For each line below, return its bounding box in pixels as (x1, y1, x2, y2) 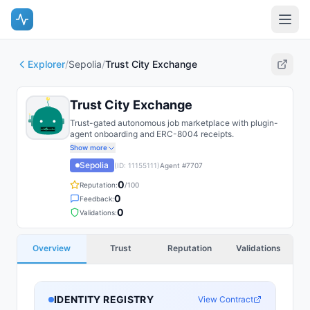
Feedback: (80, 194, 114, 203)
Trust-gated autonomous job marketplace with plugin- (70, 118, 278, 128)
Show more (70, 143, 107, 152)
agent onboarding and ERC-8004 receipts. (70, 129, 234, 139)
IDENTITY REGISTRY (54, 293, 154, 305)
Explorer (28, 58, 65, 70)
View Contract (198, 294, 253, 304)
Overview (33, 243, 71, 253)
